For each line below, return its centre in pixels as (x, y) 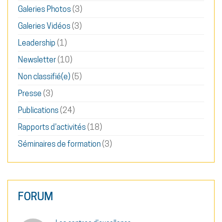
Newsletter (37, 59)
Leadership (37, 43)
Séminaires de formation (59, 144)
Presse (30, 93)
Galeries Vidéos (44, 26)
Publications (38, 110)
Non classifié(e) (44, 76)
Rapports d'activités (52, 127)
